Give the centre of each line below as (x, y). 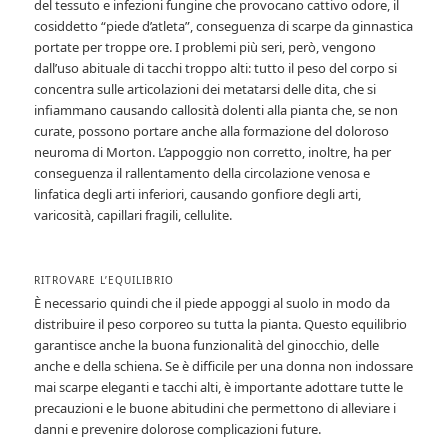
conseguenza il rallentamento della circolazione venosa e (202, 172)
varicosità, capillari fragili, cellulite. (133, 214)
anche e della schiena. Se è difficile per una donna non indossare (224, 365)
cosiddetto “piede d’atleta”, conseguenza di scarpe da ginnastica (224, 25)
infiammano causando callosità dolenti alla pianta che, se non (216, 109)
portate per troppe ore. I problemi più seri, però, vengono (205, 46)
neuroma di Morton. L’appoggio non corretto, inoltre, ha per (213, 151)
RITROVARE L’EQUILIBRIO (104, 279)
